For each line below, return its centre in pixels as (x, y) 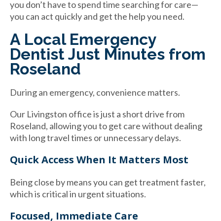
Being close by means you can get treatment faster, (108, 182)
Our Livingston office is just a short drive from (97, 114)
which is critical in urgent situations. (78, 194)
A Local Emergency (83, 39)
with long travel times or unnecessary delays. (95, 137)
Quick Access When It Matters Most (99, 159)
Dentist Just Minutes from (108, 54)
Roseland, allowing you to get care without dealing (106, 126)
